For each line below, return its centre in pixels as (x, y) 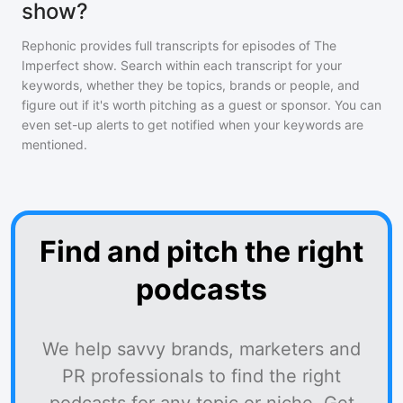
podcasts (201, 289)
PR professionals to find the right (201, 376)
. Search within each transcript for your (228, 65)
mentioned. (54, 144)
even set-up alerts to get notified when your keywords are (193, 125)
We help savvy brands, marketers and (201, 349)
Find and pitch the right (201, 251)
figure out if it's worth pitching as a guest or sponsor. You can (201, 105)
